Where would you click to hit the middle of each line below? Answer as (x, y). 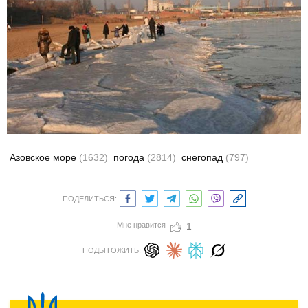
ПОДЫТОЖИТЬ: (111, 251)
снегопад (203, 158)
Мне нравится (141, 225)
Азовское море (44, 158)
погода (130, 158)
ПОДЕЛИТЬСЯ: (89, 199)
